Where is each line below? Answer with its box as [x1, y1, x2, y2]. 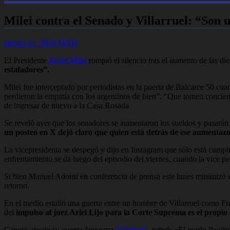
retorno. [4, 181, 29, 190]
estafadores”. [4, 65, 49, 74]
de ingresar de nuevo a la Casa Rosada [4, 101, 129, 110]
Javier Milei [49, 55, 89, 65]
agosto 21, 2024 [4, 38, 56, 47]
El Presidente [4, 55, 49, 65]
